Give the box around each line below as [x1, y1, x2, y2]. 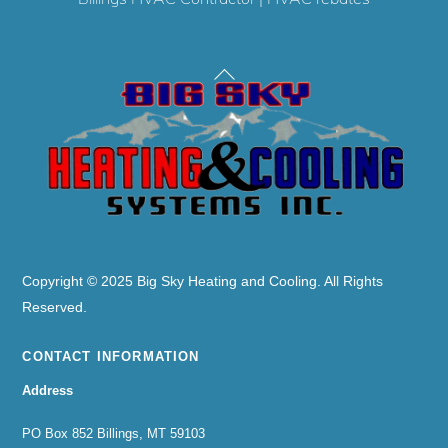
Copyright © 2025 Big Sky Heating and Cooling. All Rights [22, 273, 384, 290]
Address [22, 382, 74, 398]
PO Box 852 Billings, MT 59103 [22, 425, 206, 441]
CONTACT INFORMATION [22, 348, 200, 364]
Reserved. [22, 299, 88, 316]
